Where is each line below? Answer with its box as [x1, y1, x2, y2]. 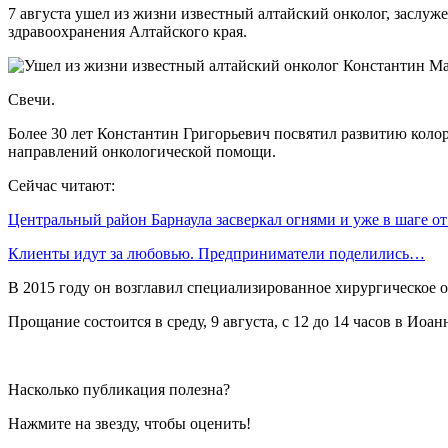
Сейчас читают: [8, 176, 115, 194]
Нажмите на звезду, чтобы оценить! [8, 414, 251, 432]
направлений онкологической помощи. [8, 142, 276, 160]
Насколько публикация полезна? [8, 380, 230, 398]
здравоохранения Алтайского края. [8, 22, 247, 40]
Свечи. [8, 90, 55, 108]
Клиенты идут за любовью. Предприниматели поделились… [8, 244, 425, 262]
